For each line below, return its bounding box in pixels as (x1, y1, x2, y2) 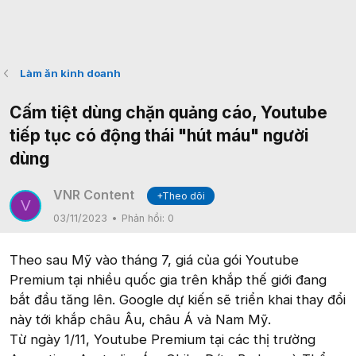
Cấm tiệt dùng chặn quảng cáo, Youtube (10, 103, 327, 122)
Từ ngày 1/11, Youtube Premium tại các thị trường (10, 331, 315, 347)
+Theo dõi (157, 190, 205, 202)
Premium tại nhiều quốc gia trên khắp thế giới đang (10, 272, 327, 288)
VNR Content (53, 187, 134, 203)
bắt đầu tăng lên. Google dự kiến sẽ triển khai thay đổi (10, 292, 346, 308)
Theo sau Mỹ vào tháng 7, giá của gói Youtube (10, 252, 299, 268)
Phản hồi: (122, 212, 168, 224)
